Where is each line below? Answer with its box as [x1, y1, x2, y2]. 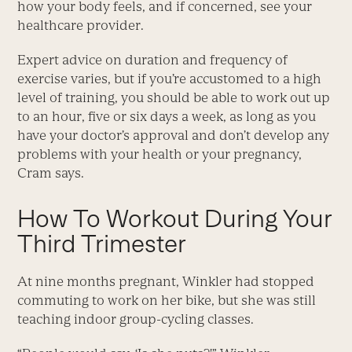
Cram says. [17, 165, 85, 181]
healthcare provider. [17, 17, 145, 34]
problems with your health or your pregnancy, [17, 146, 302, 163]
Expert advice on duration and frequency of [17, 52, 288, 68]
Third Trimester [17, 229, 187, 258]
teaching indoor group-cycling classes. [17, 311, 255, 328]
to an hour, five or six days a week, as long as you [17, 108, 317, 125]
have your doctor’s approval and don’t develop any [17, 127, 330, 144]
